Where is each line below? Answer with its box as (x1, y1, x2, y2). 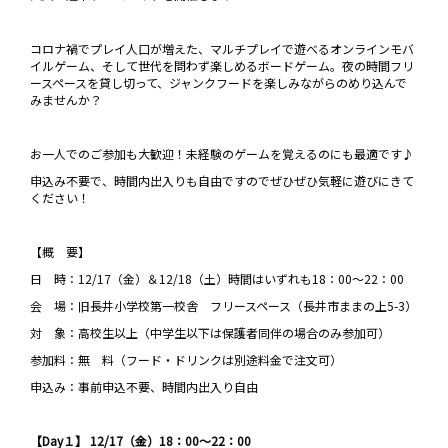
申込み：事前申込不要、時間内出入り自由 (30, 378, 258, 395)
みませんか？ (30, 91, 102, 108)
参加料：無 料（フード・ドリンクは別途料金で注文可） (30, 351, 342, 368)
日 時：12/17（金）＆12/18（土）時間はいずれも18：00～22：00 (30, 270, 404, 287)
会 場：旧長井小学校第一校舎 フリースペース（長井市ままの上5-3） (30, 297, 417, 314)
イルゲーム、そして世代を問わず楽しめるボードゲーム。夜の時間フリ (30, 57, 414, 74)
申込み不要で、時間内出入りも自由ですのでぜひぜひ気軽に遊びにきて (30, 172, 414, 189)
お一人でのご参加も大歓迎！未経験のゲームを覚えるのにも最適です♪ (30, 145, 414, 162)
